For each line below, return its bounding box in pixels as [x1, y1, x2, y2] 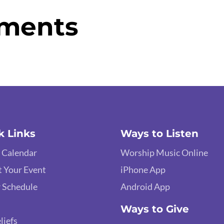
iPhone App [120, 163, 166, 175]
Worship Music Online [120, 146, 208, 158]
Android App [120, 180, 170, 192]
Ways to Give [120, 202, 189, 215]
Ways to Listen [120, 127, 199, 139]
